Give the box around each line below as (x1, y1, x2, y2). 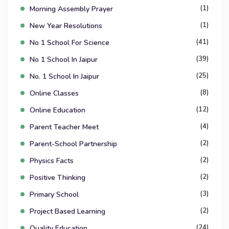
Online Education (30, 105, 85, 116)
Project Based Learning (30, 207, 105, 217)
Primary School (30, 190, 79, 200)
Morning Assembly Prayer (30, 4, 113, 14)
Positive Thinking (30, 173, 85, 183)
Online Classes (30, 88, 79, 99)
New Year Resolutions (30, 21, 102, 31)
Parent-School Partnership (30, 139, 117, 149)
